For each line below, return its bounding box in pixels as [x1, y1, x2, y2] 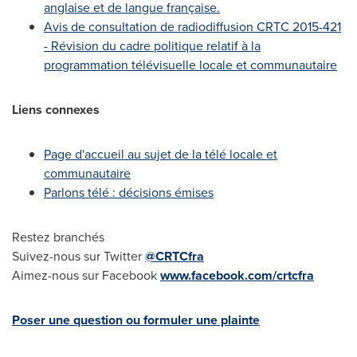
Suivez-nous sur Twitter [12, 247, 145, 265]
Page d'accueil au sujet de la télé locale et [44, 145, 277, 163]
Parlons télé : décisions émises [44, 183, 214, 202]
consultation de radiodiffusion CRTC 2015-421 [85, 18, 341, 36]
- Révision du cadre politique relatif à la [44, 37, 261, 55]
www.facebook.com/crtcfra [160, 266, 314, 284]
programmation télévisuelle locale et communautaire [44, 56, 337, 74]
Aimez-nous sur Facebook [12, 266, 160, 284]
